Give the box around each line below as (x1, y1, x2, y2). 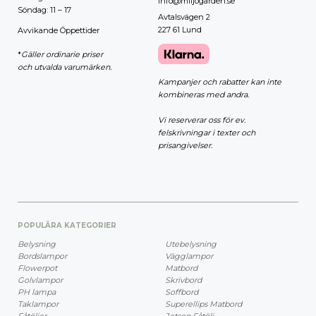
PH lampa (18, 287, 56, 298)
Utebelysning (165, 239, 217, 250)
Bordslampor (18, 251, 67, 262)
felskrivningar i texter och (158, 128, 255, 138)
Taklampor (18, 299, 59, 310)
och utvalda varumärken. (18, 61, 111, 72)
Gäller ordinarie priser (21, 49, 103, 59)
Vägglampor (165, 251, 213, 262)
